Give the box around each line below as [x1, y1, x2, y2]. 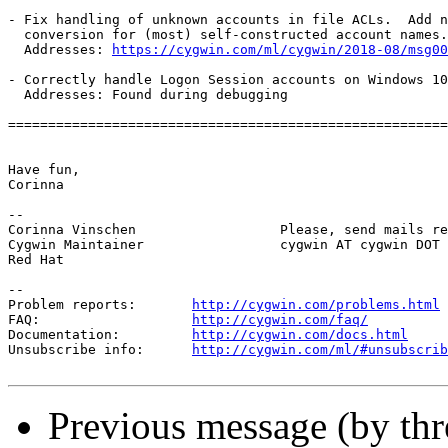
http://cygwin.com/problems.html [192, 297, 440, 313]
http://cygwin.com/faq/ [192, 312, 368, 328]
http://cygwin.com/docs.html [192, 327, 408, 343]
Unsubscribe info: [8, 342, 192, 358]
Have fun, [8, 162, 80, 178]
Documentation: [8, 327, 192, 343]
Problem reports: [8, 297, 192, 313]
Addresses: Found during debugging [8, 87, 288, 103]
